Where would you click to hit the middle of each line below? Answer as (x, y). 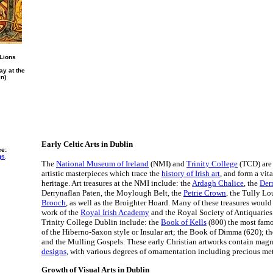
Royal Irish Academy (115, 212)
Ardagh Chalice (218, 183)
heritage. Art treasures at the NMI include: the (117, 183)
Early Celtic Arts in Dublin (87, 144)
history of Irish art (191, 173)
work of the (61, 212)
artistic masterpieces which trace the (101, 173)
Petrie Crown (205, 193)
